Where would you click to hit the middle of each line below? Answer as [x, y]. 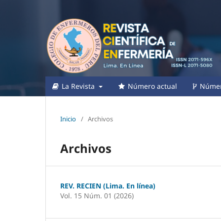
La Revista [78, 86]
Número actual [151, 86]
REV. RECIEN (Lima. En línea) [108, 185]
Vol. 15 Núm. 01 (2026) [97, 195]
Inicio [68, 119]
